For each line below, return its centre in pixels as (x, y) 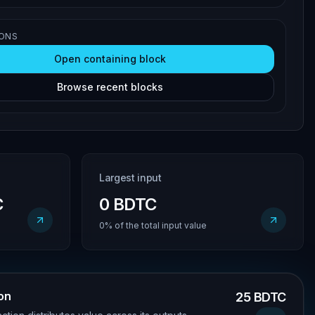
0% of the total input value (153, 225)
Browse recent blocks (110, 87)
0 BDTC (128, 204)
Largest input (130, 178)
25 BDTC (261, 297)
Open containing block (110, 59)
